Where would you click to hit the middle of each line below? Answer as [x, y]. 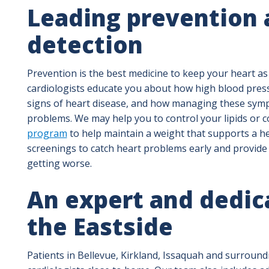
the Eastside [100, 226]
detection [85, 44]
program [47, 133]
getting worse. [59, 163]
